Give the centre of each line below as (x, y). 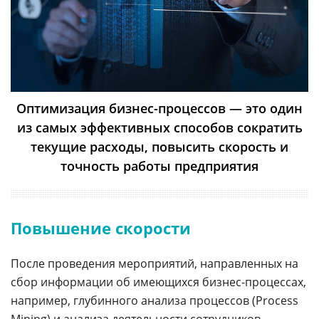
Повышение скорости (101, 228)
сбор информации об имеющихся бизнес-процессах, (158, 282)
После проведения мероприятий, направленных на (155, 263)
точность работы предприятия (159, 166)
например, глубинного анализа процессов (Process (155, 300)
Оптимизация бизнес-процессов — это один (159, 108)
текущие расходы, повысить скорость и (159, 146)
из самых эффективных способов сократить (159, 127)
